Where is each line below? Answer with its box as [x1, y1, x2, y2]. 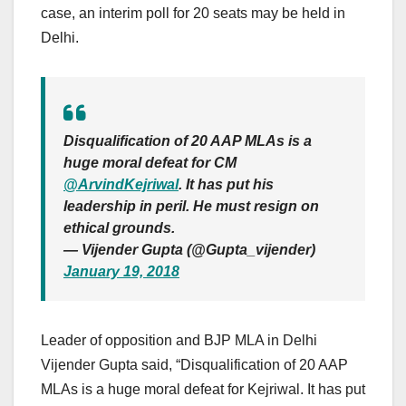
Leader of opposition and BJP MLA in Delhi [41, 333, 317, 349]
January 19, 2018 [63, 264, 179, 280]
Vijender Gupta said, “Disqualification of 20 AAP [41, 357, 348, 373]
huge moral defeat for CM [63, 155, 237, 171]
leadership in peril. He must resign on [63, 198, 319, 215]
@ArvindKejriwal [63, 177, 179, 193]
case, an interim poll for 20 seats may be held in [41, 5, 345, 22]
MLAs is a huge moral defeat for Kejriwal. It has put [41, 382, 365, 398]
